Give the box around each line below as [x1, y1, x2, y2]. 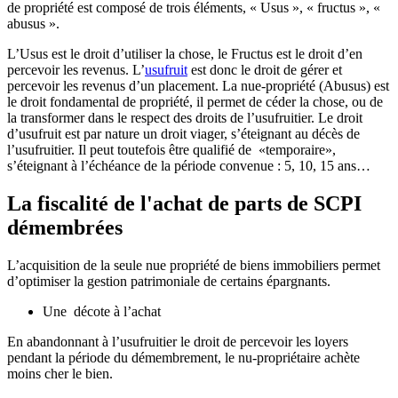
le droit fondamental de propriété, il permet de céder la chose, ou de [7, 94, 383, 110]
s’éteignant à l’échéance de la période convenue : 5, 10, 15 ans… [7, 158, 370, 174]
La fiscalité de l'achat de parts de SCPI [7, 192, 362, 216]
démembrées [7, 216, 123, 240]
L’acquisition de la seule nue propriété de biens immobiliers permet [7, 258, 380, 274]
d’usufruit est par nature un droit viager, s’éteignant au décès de [7, 126, 360, 142]
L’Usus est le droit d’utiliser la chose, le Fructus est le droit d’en [7, 46, 362, 62]
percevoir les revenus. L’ [7, 62, 145, 78]
